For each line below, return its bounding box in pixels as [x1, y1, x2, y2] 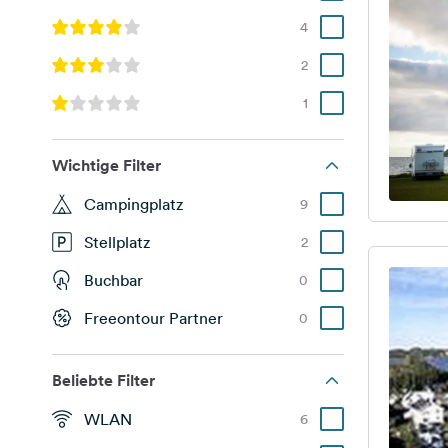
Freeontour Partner [84, 308, 223, 328]
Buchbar [84, 270, 143, 290]
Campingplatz [84, 194, 183, 214]
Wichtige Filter [52, 155, 161, 176]
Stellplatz [84, 232, 150, 252]
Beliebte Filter [52, 370, 155, 391]
